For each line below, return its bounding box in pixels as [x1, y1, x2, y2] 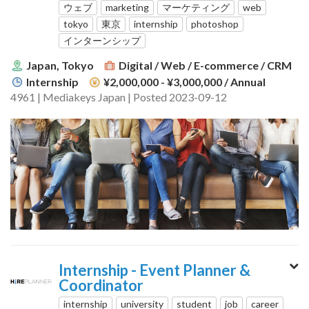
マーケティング [162, 1, 230, 14]
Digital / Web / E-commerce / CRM [119, 59, 292, 72]
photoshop [191, 18, 239, 30]
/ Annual [224, 75, 266, 89]
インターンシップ [63, 34, 141, 47]
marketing [106, 1, 149, 14]
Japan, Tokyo [26, 59, 94, 72]
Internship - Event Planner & [59, 261, 250, 280]
